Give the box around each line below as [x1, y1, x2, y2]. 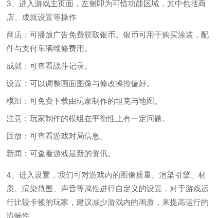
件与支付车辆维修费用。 [6, 43, 92, 53]
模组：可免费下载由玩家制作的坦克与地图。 [6, 96, 163, 106]
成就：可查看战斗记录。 [6, 61, 92, 71]
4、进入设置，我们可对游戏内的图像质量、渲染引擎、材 [6, 170, 206, 180]
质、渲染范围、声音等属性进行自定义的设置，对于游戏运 [6, 183, 209, 193]
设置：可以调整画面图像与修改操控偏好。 [6, 78, 155, 88]
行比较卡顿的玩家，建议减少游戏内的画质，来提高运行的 [6, 197, 209, 207]
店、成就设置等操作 [6, 12, 77, 22]
